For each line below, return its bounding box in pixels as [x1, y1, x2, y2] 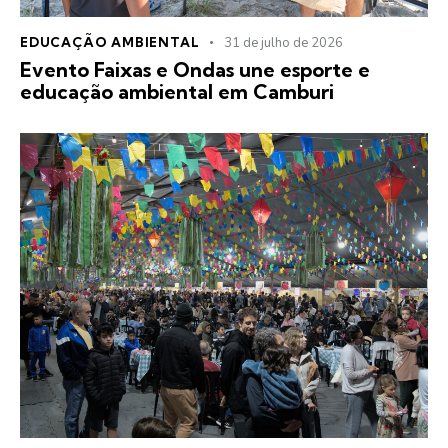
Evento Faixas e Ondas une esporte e [20, 57, 370, 83]
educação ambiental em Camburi [20, 79, 334, 105]
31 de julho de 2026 [224, 34, 344, 53]
